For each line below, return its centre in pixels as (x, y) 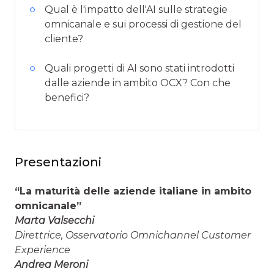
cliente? (64, 39)
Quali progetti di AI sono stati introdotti (139, 68)
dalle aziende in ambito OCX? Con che (138, 83)
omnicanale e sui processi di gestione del (143, 24)
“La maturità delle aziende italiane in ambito (133, 191)
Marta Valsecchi (54, 220)
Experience (43, 250)
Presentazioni (58, 162)
